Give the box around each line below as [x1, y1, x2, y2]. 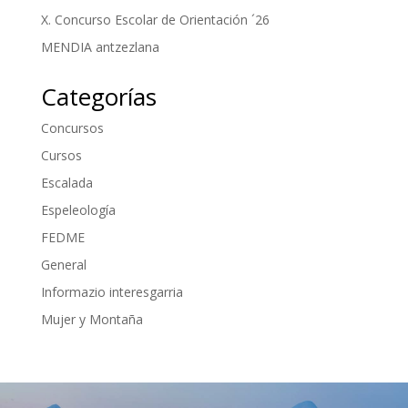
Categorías [40, 80, 157, 113]
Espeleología [40, 201, 116, 219]
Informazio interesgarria [40, 283, 183, 301]
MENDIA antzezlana [40, 38, 159, 56]
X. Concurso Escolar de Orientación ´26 [40, 11, 270, 28]
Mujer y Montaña [40, 311, 143, 328]
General [40, 256, 87, 273]
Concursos [40, 119, 104, 137]
